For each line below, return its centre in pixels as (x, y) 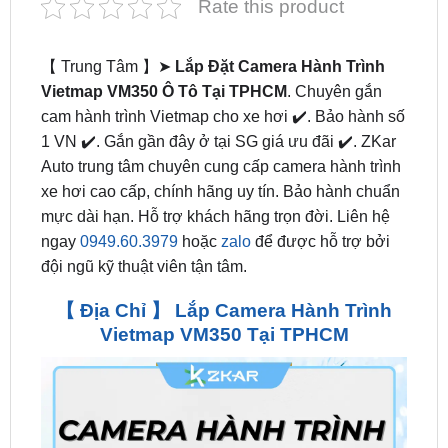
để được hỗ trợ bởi (320, 189)
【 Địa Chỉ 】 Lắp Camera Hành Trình (224, 259)
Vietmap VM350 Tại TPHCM (224, 283)
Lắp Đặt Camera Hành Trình (279, 14)
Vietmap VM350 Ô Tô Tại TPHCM (163, 39)
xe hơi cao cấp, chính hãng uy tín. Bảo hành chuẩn (220, 139)
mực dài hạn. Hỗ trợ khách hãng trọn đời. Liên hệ (215, 164)
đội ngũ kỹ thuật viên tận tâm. (143, 214)
